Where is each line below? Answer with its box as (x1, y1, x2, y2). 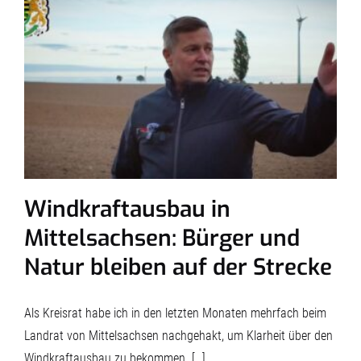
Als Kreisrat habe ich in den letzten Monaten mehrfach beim (24, 305, 326, 321)
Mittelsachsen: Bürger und (24, 222, 300, 253)
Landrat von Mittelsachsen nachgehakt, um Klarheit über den (24, 327, 333, 343)
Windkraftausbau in (24, 193, 230, 224)
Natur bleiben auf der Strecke (24, 251, 332, 282)
